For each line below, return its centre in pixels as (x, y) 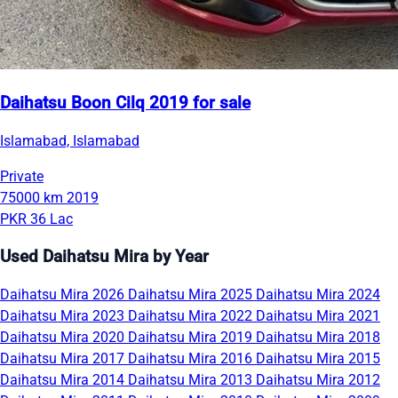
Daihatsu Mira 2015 (318, 358)
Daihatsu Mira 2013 (192, 379)
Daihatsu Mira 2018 (318, 337)
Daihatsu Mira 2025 (192, 294)
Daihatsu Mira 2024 (318, 294)
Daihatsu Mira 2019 (192, 337)
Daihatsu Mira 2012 (318, 379)
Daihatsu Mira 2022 (192, 315)
